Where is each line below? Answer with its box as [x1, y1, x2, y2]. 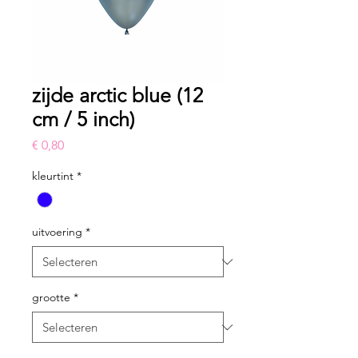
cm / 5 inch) [32, 107, 135, 132]
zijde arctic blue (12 [32, 83, 203, 108]
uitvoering [32, 225, 82, 240]
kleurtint [32, 169, 74, 184]
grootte [32, 290, 70, 305]
